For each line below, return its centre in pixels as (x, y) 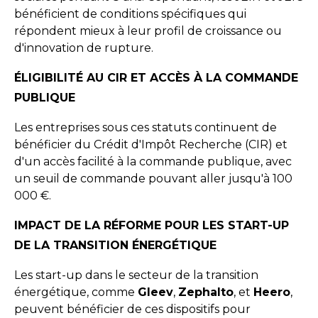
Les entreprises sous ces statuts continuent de (146, 127)
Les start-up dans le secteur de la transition (136, 275)
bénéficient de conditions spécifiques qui (130, 14)
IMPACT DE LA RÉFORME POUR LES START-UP (152, 225)
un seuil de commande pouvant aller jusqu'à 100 (153, 179)
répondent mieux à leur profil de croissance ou (148, 31)
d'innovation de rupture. (84, 48)
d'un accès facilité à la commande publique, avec (153, 161)
